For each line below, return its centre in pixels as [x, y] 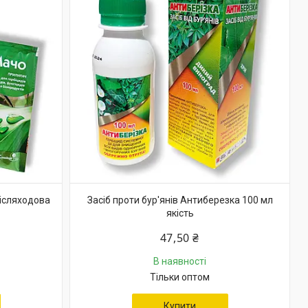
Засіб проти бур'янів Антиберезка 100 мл [180, 200]
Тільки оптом [180, 277]
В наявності [180, 261]
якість [180, 213]
